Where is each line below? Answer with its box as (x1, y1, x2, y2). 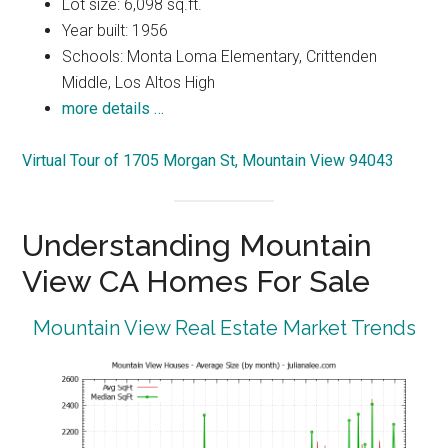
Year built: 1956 (62, 20, 169, 40)
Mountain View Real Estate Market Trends (32, 316, 416, 341)
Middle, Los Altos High (62, 72, 216, 92)
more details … (62, 98, 165, 118)
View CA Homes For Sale (22, 264, 371, 300)
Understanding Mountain (22, 228, 373, 264)
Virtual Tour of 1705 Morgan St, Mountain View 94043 (22, 150, 395, 170)
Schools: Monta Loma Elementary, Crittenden (62, 46, 378, 66)
